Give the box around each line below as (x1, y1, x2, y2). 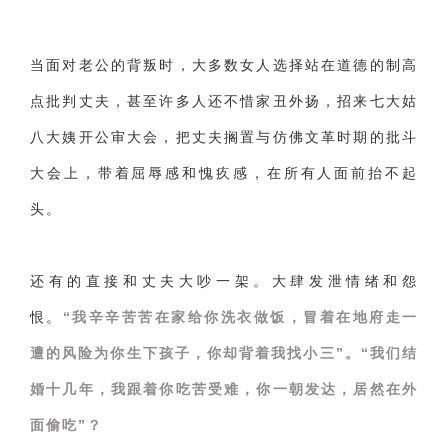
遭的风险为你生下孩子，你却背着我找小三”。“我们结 (30, 345, 418, 361)
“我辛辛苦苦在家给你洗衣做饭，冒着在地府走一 (62, 309, 419, 325)
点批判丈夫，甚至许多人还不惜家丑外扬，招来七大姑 (30, 93, 418, 109)
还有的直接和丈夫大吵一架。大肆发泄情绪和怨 (30, 273, 418, 289)
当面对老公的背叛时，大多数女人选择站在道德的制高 (30, 57, 418, 73)
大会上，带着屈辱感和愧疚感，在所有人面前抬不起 (30, 165, 418, 181)
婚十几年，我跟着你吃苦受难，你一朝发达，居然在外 (30, 381, 418, 397)
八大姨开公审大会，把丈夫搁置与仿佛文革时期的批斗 (30, 129, 418, 145)
